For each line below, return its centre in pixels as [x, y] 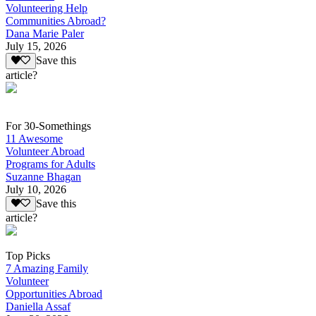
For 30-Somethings [48, 126]
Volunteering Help [47, 8]
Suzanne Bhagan [43, 176]
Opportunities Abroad [54, 293]
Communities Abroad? [56, 21]
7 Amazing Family [47, 268]
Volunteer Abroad [45, 151]
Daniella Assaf [38, 306]
